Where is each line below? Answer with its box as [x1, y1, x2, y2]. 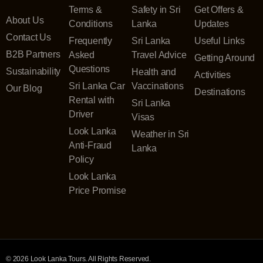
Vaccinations [131, 81, 184, 92]
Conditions [69, 19, 113, 29]
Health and [131, 67, 176, 77]
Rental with [69, 95, 114, 106]
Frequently [69, 36, 112, 46]
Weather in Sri [131, 129, 190, 140]
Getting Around [194, 53, 255, 63]
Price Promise [69, 186, 126, 196]
